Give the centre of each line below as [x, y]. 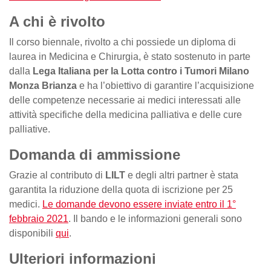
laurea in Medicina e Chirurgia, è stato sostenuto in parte [130, 56]
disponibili [32, 233]
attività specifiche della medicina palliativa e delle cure [126, 114]
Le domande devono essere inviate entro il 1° [139, 204]
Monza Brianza [43, 85]
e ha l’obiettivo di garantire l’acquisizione [165, 85]
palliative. [30, 129]
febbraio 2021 [39, 218]
